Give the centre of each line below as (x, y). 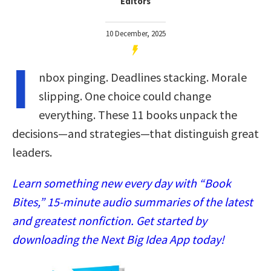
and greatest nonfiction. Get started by (109, 220)
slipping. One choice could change (125, 96)
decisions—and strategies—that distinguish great (135, 133)
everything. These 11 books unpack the (138, 114)
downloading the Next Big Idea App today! (118, 239)
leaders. (32, 152)
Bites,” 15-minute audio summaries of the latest (132, 201)
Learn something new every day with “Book (122, 183)
